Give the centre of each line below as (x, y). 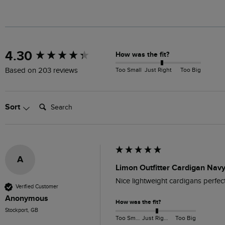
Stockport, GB (22, 210)
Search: (48, 102)
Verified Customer (37, 187)
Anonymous (27, 198)
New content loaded (43, 52)
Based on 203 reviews (41, 70)
